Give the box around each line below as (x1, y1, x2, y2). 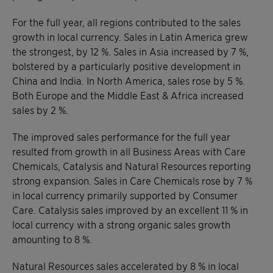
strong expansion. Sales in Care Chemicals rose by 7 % (12, 174, 252, 186)
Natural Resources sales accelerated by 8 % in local (12, 259, 239, 272)
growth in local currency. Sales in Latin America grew (12, 30, 248, 43)
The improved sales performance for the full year (12, 130, 230, 143)
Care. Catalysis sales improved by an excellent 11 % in (12, 203, 248, 216)
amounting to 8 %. (12, 232, 92, 245)
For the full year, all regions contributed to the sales (12, 15, 241, 28)
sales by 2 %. (12, 103, 68, 116)
